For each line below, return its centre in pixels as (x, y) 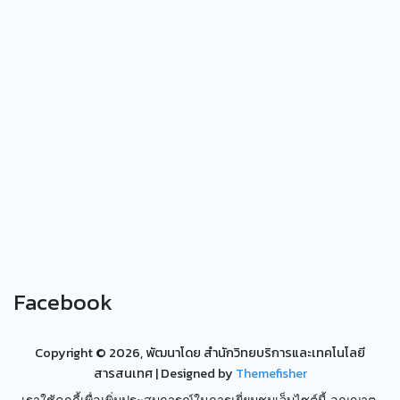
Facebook (63, 301)
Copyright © (72, 352)
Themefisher (271, 373)
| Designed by (195, 373)
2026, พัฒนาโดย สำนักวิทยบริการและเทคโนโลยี (237, 352)
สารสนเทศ (124, 373)
